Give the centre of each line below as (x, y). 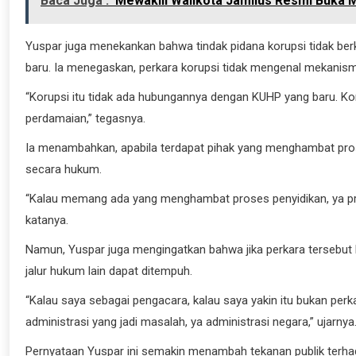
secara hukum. (64, 170)
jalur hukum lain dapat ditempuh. (109, 271)
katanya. (47, 221)
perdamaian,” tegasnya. (85, 119)
